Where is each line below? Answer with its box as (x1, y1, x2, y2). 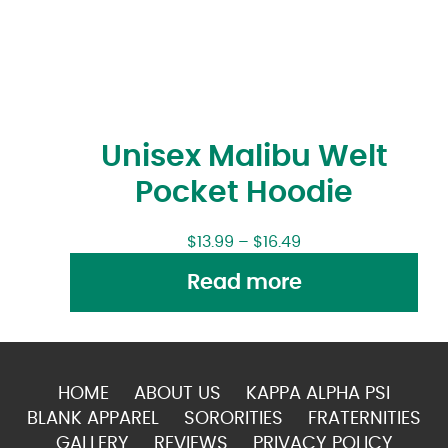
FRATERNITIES (308, 409, 421, 428)
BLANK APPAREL (27, 409, 159, 428)
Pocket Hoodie (135, 178, 353, 209)
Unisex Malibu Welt (100, 142, 388, 173)
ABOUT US (134, 384, 221, 403)
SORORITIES (184, 409, 283, 428)
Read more (186, 272, 302, 294)
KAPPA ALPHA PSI (246, 384, 390, 403)
